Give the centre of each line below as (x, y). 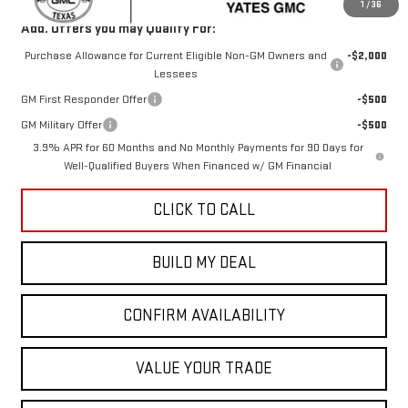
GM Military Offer (61, 124)
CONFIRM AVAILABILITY (204, 315)
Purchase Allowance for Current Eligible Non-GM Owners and (175, 55)
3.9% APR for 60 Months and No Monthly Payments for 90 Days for (198, 147)
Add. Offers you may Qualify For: (118, 28)
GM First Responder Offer (83, 99)
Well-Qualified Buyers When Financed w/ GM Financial (198, 165)
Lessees (175, 73)
